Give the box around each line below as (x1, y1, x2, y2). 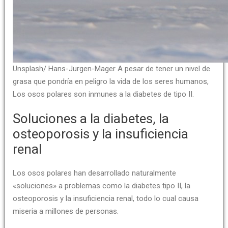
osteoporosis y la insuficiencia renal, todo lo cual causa (13, 194, 198, 203)
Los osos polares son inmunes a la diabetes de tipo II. (13, 90, 194, 99)
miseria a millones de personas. (13, 207, 119, 216)
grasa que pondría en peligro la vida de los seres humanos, (13, 77, 209, 86)
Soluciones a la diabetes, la (13, 111, 169, 126)
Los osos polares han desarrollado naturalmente (13, 168, 176, 178)
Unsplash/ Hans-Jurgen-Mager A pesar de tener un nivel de (13, 64, 210, 73)
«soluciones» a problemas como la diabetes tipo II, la (13, 181, 190, 190)
